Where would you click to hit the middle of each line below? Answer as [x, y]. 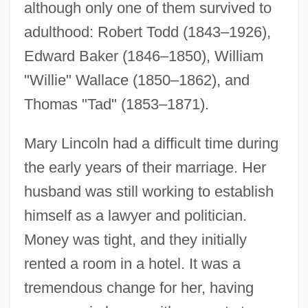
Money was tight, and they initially [135, 239]
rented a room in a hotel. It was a [132, 263]
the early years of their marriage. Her [145, 167]
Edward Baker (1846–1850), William [143, 56]
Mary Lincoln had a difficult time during [151, 143]
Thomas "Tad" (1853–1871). [116, 104]
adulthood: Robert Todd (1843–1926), [147, 32]
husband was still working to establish [148, 191]
